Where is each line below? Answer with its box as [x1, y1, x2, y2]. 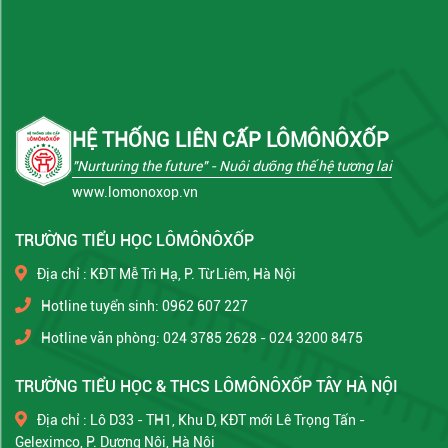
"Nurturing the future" [72, 157, 207, 174]
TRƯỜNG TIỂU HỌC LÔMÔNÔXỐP [15, 230, 254, 250]
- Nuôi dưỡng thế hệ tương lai [207, 157, 392, 174]
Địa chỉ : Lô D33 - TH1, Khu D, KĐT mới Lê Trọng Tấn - [37, 411, 365, 428]
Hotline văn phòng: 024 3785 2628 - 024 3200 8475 [41, 329, 363, 346]
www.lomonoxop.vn [72, 183, 198, 200]
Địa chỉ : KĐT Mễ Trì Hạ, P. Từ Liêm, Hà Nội [37, 265, 296, 282]
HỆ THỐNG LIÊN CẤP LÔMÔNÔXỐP [72, 127, 389, 152]
